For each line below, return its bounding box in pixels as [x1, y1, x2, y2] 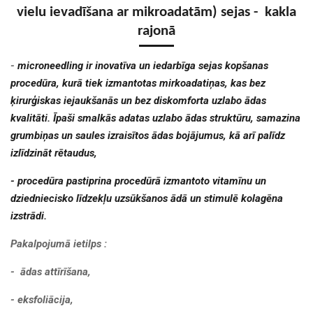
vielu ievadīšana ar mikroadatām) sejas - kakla [17, 5, 296, 20]
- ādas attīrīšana [10, 265, 88, 278]
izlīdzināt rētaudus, [10, 146, 97, 159]
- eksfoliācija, [10, 293, 76, 306]
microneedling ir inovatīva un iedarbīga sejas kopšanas [17, 59, 268, 72]
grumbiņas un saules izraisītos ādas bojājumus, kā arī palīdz [10, 129, 285, 142]
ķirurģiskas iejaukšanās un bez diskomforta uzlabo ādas [10, 94, 266, 107]
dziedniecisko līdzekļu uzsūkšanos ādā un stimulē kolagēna [10, 191, 283, 205]
